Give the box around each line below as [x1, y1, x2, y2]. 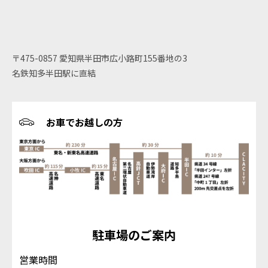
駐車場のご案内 [92, 226, 176, 243]
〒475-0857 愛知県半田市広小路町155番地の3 [12, 51, 187, 64]
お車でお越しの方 [46, 114, 123, 129]
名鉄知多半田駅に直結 [12, 66, 96, 79]
